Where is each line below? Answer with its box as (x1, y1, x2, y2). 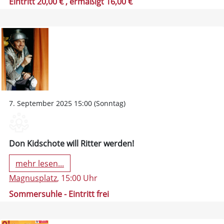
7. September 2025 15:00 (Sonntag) (9, 98, 125, 108)
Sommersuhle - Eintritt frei (9, 188, 109, 200)
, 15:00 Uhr (57, 172, 97, 184)
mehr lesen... (15, 157, 64, 169)
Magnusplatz (9, 172, 57, 184)
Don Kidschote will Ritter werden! (9, 138, 134, 149)
